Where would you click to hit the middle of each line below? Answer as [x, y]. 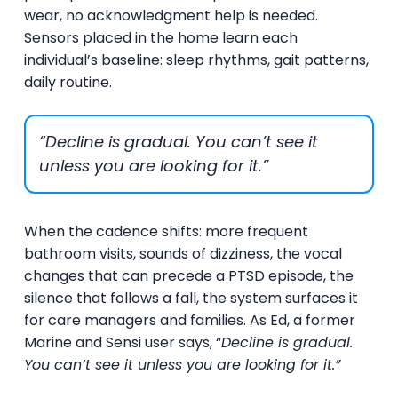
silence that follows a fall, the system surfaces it [191, 298]
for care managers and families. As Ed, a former [189, 320]
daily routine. [69, 82]
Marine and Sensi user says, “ [122, 342]
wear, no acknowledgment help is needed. [171, 15]
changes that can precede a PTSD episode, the [188, 275]
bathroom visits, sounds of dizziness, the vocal [183, 253]
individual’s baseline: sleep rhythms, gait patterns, [196, 60]
